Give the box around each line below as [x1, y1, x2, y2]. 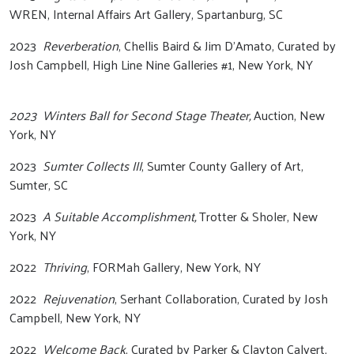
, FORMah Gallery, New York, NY [87, 255, 264, 278]
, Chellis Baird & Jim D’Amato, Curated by [119, 34, 336, 57]
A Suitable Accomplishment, [43, 205, 199, 228]
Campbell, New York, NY [9, 306, 144, 329]
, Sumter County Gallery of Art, [141, 154, 303, 177]
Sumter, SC [9, 173, 71, 196]
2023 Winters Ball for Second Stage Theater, [9, 104, 254, 126]
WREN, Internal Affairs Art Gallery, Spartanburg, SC [9, 2, 286, 25]
